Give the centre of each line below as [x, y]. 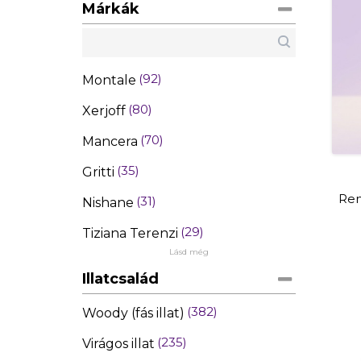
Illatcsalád [120, 279]
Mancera [110, 142]
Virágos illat [118, 344]
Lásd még [189, 252]
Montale [109, 81]
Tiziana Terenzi [130, 234]
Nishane [108, 203]
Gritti [98, 172]
